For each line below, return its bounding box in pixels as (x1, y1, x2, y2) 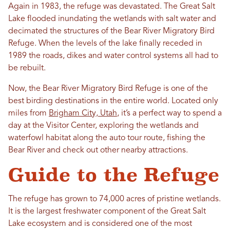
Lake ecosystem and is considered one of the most (8, 220, 192, 228)
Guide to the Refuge (8, 164, 219, 186)
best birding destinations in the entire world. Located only (8, 97, 218, 106)
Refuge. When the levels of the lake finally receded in (8, 40, 202, 48)
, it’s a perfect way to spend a (117, 109, 222, 118)
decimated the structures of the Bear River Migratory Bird (8, 27, 215, 36)
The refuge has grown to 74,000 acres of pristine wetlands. (8, 195, 221, 204)
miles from (8, 109, 49, 118)
